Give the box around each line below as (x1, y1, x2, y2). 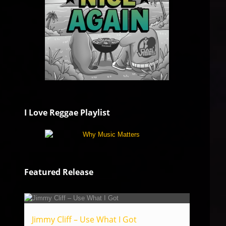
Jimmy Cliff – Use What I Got (32, 214, 137, 225)
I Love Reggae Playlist (24, 107, 110, 118)
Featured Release (24, 166, 93, 178)
